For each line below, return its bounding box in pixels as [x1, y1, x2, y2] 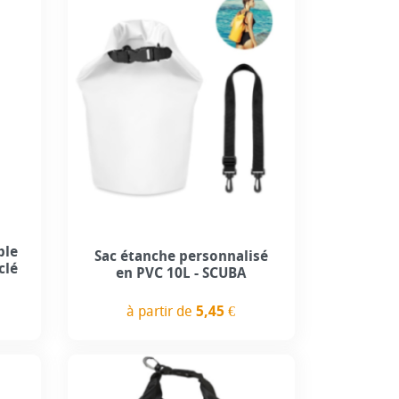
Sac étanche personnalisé [94, 248, 268, 265]
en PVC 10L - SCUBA [116, 265, 247, 282]
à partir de [126, 302, 197, 320]
